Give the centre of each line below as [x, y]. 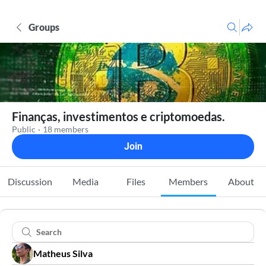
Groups [44, 27]
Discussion [30, 181]
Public [24, 129]
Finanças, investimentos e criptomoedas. [118, 116]
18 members [66, 129]
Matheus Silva [63, 253]
